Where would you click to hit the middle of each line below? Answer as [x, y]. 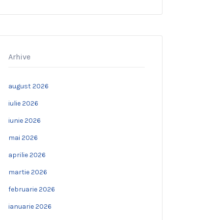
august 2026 [28, 86]
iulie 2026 [23, 103]
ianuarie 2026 [30, 206]
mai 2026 [23, 137]
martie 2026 [28, 172]
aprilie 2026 [27, 155]
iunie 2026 [25, 120]
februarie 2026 [32, 189]
